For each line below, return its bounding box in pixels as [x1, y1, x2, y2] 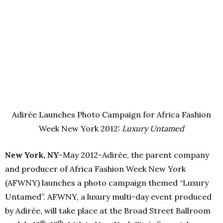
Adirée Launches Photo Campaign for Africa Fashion [12, 109, 211, 119]
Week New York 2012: [39, 123, 122, 133]
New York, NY [5, 149, 59, 160]
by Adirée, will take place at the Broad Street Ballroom [5, 205, 211, 216]
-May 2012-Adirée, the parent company [59, 149, 209, 160]
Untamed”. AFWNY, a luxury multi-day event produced [5, 191, 212, 202]
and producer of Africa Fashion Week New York [5, 163, 186, 174]
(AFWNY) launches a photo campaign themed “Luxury [5, 177, 209, 188]
